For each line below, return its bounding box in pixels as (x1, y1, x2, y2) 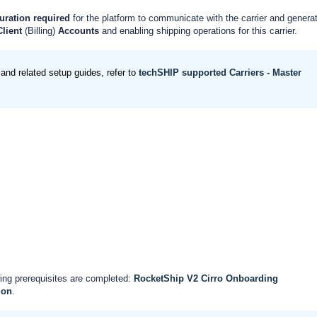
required (33, 13, 73, 23)
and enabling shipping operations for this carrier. (99, 25, 297, 36)
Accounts (55, 25, 99, 36)
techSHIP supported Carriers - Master (139, 67, 301, 78)
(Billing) (25, 25, 55, 36)
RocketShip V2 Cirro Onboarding (134, 273, 278, 284)
